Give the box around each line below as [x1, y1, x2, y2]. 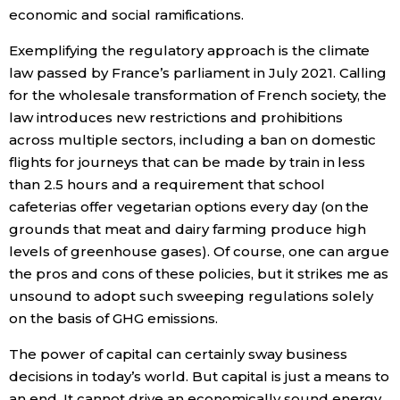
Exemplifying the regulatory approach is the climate [9, 41, 371, 59]
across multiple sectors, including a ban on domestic [9, 130, 377, 148]
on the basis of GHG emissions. [9, 309, 218, 327]
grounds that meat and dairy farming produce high [9, 220, 366, 237]
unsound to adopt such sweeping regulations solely [9, 287, 373, 304]
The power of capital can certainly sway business [9, 345, 347, 362]
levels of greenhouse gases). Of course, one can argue [9, 242, 390, 260]
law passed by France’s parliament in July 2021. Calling [9, 63, 387, 81]
